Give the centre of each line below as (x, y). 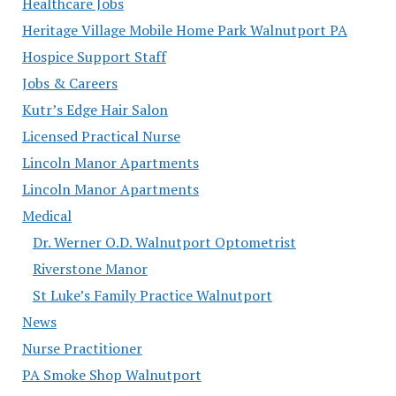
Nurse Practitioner (82, 348)
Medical (46, 215)
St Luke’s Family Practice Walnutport (152, 295)
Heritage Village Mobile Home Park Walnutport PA (184, 30)
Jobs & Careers (69, 83)
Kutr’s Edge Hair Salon (95, 109)
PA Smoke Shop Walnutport (111, 374)
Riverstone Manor (90, 268)
